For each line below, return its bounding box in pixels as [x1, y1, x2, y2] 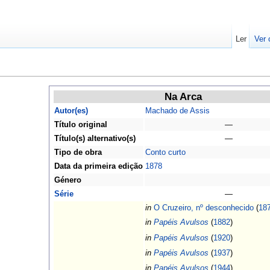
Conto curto [145, 148, 186, 157]
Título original [54, 120, 107, 130]
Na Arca [165, 91, 202, 103]
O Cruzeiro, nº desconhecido [153, 203, 254, 213]
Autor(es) [54, 106, 88, 116]
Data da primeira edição [54, 162, 143, 171]
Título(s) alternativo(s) [54, 134, 136, 143]
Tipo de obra [54, 148, 102, 157]
